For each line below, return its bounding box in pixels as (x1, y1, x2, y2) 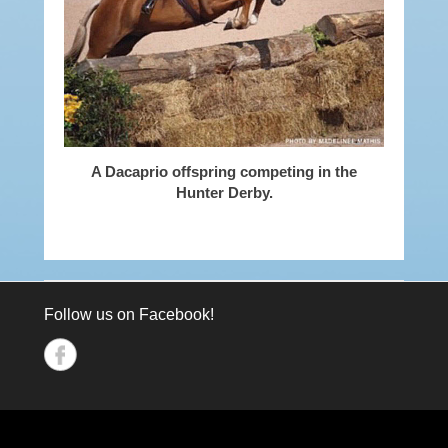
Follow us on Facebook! (44, 305, 214, 323)
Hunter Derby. (175, 184, 273, 202)
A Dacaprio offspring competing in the (91, 163, 357, 181)
